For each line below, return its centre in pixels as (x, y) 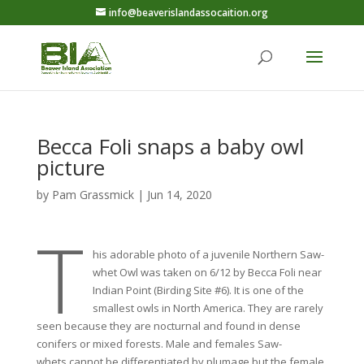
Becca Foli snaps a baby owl (170, 146)
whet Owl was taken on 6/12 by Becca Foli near (207, 272)
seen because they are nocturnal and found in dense (168, 326)
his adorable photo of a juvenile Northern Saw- (208, 254)
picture (70, 167)
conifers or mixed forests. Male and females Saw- (159, 344)
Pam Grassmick (93, 195)
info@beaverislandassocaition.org (188, 13)
